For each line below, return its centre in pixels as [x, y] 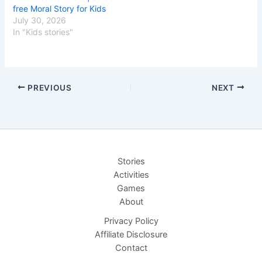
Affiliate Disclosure [131, 235]
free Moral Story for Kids [60, 9]
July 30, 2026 [40, 20]
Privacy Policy [131, 221]
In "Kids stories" [43, 32]
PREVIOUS [49, 87]
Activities [131, 175]
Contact [131, 248]
